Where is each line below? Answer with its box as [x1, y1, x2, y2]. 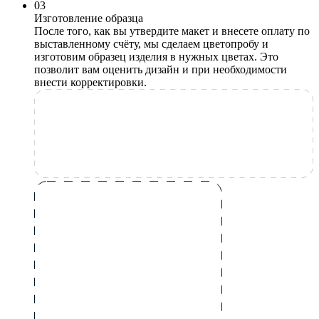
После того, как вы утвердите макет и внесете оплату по [34, 24, 310, 37]
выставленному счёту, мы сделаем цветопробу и [34, 37, 268, 50]
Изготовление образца [34, 11, 143, 24]
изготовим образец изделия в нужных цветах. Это [34, 50, 278, 63]
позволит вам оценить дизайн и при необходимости [34, 63, 287, 75]
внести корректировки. [34, 75, 147, 88]
